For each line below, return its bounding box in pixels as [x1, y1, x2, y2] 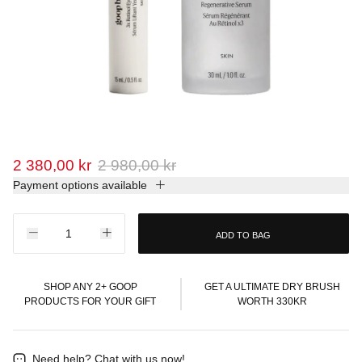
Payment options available [13, 179, 147, 192]
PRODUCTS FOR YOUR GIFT [24, 296, 156, 307]
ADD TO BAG [216, 229, 271, 240]
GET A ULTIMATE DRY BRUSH [204, 281, 340, 293]
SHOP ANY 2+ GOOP [43, 281, 137, 293]
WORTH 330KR [237, 296, 307, 307]
